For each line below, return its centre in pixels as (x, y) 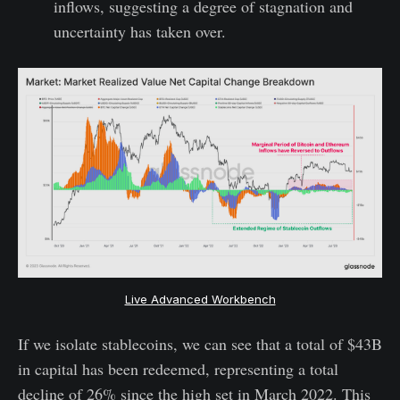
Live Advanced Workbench (200, 299)
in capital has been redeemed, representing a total (178, 368)
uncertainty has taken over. (139, 31)
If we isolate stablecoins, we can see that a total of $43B (200, 343)
